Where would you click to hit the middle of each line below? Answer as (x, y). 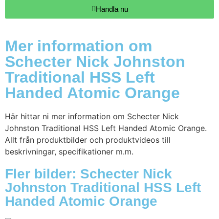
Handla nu (112, 9)
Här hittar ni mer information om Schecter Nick (92, 117)
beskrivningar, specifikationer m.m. (69, 152)
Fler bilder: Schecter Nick (88, 174)
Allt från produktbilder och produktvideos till (88, 140)
